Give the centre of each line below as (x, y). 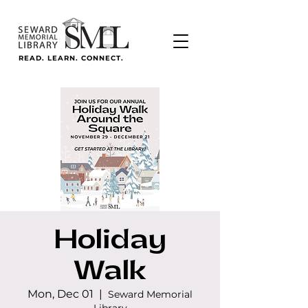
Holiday (110, 240)
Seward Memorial (150, 294)
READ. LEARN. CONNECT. (71, 58)
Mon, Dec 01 (60, 294)
